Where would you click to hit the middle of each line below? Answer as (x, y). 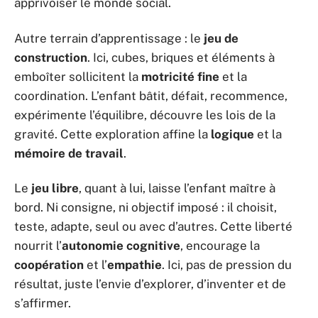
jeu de (221, 38)
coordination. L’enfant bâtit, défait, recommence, (151, 95)
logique (232, 134)
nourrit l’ (38, 246)
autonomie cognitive (121, 246)
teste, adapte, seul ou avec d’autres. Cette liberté (153, 226)
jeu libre (55, 188)
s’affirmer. (43, 303)
